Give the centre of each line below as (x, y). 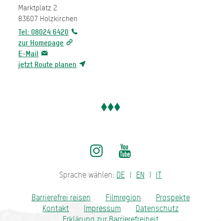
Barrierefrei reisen (61, 197)
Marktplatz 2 (38, 7)
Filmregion (123, 197)
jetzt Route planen (48, 64)
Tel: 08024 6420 (44, 32)
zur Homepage (41, 42)
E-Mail (29, 53)
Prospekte (173, 197)
